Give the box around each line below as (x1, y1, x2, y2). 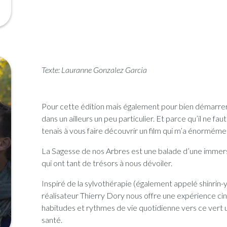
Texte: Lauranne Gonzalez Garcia (42, 65, 147, 75)
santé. (42, 215, 62, 225)
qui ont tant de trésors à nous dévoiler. (42, 158, 172, 168)
